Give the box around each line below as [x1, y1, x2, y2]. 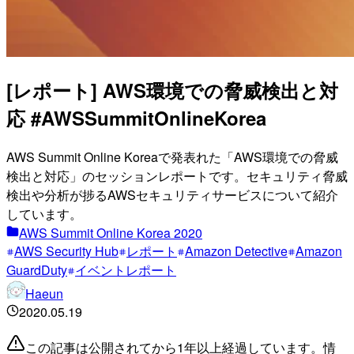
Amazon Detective [185, 241, 288, 260]
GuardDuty [6, 260, 67, 279]
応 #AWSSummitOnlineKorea [6, 104, 266, 131]
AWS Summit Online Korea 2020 [19, 223, 202, 242]
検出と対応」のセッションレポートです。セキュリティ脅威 [6, 166, 348, 185]
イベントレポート [75, 260, 176, 279]
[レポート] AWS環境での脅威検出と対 [6, 76, 338, 104]
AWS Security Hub [14, 241, 119, 260]
